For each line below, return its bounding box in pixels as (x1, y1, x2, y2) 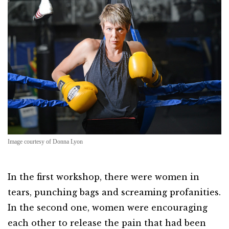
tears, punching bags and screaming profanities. (8, 187, 221, 197)
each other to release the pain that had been (8, 218, 206, 228)
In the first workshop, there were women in (8, 172, 199, 182)
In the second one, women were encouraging (8, 202, 208, 213)
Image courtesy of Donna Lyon (8, 138, 83, 145)
